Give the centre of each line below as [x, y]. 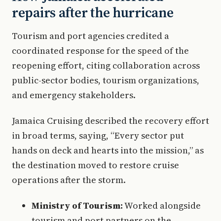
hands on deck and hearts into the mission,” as [108, 150]
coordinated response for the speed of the [100, 51]
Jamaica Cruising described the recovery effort [110, 121]
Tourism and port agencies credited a [91, 36]
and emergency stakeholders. [74, 95]
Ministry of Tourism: [77, 205]
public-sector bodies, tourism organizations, [106, 80]
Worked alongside [162, 205]
